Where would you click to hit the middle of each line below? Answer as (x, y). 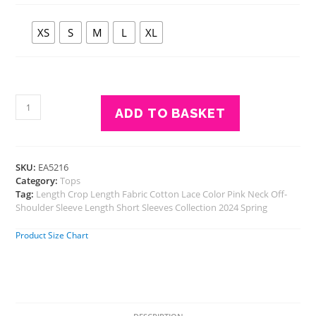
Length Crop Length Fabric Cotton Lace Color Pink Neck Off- (162, 194)
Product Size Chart (52, 236)
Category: (38, 181)
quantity (35, 176)
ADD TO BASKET (171, 114)
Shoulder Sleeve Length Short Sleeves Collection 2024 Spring (142, 208)
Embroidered (46, 131)
